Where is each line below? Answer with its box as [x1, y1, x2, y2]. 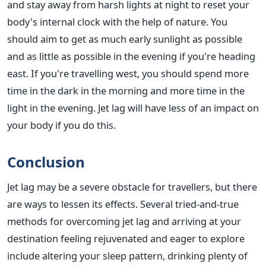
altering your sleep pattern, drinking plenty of [40, 248, 248, 262]
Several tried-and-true [140, 197, 239, 211]
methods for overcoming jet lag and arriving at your [7, 214, 241, 228]
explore [210, 231, 245, 245]
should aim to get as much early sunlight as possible [7, 31, 242, 46]
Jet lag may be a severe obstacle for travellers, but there [7, 179, 257, 194]
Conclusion [7, 151, 85, 172]
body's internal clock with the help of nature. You [7, 14, 227, 28]
